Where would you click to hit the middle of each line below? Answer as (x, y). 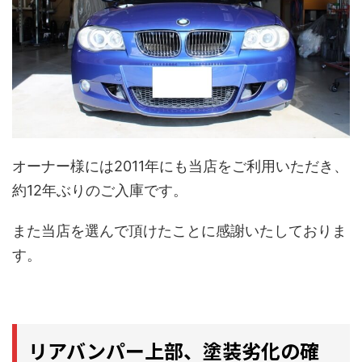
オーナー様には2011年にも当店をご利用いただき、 (180, 166)
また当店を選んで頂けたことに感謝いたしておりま (179, 231)
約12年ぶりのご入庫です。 (100, 191)
